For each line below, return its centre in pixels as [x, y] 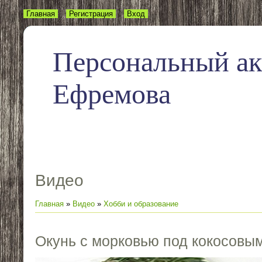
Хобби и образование [141, 204]
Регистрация [91, 14]
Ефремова [112, 94]
